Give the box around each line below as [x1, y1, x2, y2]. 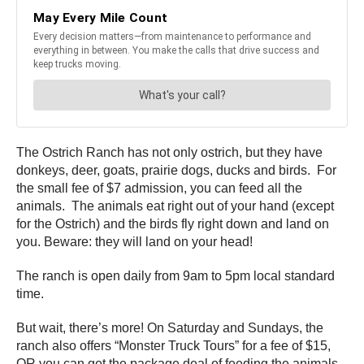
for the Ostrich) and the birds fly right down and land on [16, 217, 329, 232]
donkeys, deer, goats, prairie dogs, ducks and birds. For [16, 163, 336, 178]
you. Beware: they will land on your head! [16, 235, 253, 249]
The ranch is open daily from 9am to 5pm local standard [16, 269, 335, 284]
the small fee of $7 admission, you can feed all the [16, 181, 302, 196]
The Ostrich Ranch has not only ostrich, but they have [16, 145, 323, 160]
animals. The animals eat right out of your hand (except [16, 199, 334, 214]
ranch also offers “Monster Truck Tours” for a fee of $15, [16, 339, 331, 353]
